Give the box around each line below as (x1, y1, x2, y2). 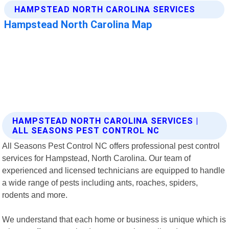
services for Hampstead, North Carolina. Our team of (2, 153, 191, 163)
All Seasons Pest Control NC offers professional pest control (2, 141, 220, 150)
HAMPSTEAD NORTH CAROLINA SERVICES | (12, 116, 199, 126)
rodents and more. (2, 190, 68, 199)
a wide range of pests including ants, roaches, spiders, (2, 177, 198, 187)
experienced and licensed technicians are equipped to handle (2, 165, 225, 175)
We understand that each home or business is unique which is (2, 214, 226, 224)
